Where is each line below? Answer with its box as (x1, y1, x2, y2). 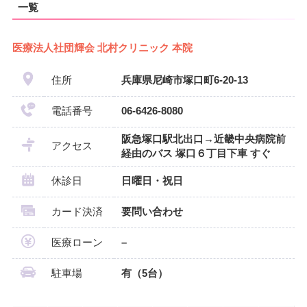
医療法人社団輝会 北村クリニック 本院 (12, 42, 193, 53)
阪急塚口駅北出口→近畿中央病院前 (121, 133, 286, 145)
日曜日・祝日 (121, 175, 183, 186)
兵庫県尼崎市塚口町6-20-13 (121, 74, 248, 86)
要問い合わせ (121, 206, 183, 217)
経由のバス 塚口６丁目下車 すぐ (121, 147, 271, 159)
